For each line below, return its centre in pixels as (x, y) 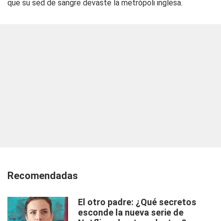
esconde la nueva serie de (131, 212)
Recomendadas (43, 176)
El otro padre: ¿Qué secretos (137, 202)
